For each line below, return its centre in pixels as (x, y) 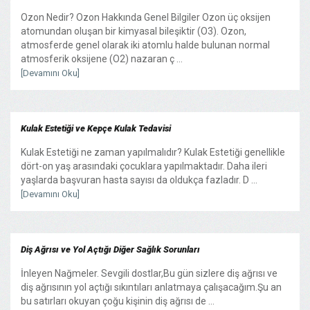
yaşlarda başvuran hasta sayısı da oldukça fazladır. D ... (139, 180)
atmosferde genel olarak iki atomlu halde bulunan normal (145, 45)
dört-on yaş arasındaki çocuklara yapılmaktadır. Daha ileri (144, 166)
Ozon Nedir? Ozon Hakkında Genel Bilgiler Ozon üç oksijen (146, 17)
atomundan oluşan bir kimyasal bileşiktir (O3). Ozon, (134, 31)
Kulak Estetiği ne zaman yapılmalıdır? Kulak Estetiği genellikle (153, 152)
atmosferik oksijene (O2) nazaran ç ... (102, 58)
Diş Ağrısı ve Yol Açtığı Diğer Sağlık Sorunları (110, 249)
